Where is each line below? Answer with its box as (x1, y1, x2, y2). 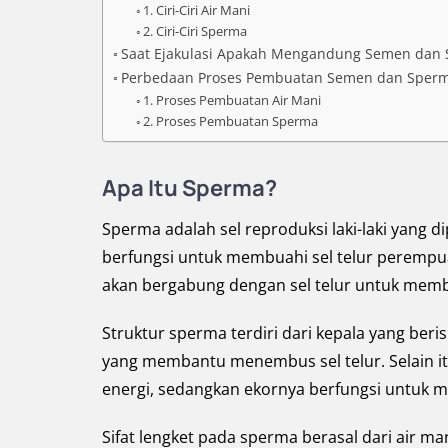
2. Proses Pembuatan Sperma (143, 112, 319, 130)
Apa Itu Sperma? (102, 173, 277, 203)
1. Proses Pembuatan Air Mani (143, 91, 325, 109)
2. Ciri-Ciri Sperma (143, 22, 248, 40)
